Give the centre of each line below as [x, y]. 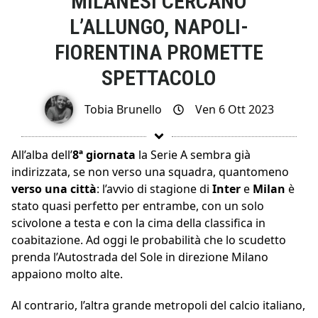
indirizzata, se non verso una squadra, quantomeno [150, 172]
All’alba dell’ [42, 155]
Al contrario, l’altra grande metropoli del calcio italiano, [158, 306]
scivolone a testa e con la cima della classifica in [138, 223]
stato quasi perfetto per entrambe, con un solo [138, 206]
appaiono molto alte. [67, 274]
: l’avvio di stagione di [154, 189]
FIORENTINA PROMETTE [159, 52]
